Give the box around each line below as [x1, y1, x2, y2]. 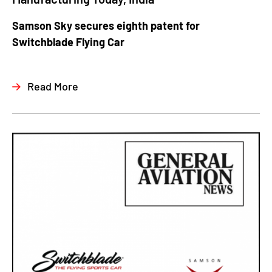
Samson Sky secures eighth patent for [12, 18, 200, 32]
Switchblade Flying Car [12, 35, 124, 49]
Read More [27, 79, 78, 93]
